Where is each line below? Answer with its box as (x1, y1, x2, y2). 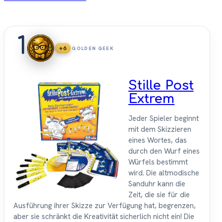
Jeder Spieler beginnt (128, 113, 199, 124)
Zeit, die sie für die (128, 190, 190, 200)
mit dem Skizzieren (128, 124, 191, 135)
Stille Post (128, 78, 194, 93)
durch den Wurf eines (128, 146, 200, 157)
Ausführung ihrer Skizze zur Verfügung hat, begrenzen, (13, 201, 196, 211)
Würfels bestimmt (128, 157, 188, 167)
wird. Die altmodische (128, 168, 199, 178)
